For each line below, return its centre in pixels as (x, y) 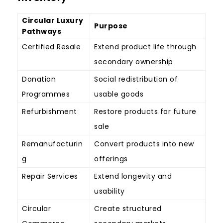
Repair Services (50, 176)
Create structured (128, 209)
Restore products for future (145, 112)
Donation (39, 79)
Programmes (46, 94)
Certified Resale (51, 47)
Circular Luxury (53, 21)
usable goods (119, 94)
